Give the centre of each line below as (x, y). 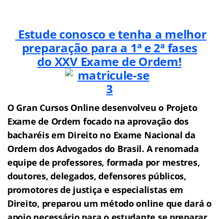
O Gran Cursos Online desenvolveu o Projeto (102, 107)
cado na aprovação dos (140, 121)
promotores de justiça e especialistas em (96, 189)
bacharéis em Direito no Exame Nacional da (101, 135)
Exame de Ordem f (47, 121)
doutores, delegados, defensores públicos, (97, 176)
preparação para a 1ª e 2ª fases (109, 47)
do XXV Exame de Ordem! (109, 61)
